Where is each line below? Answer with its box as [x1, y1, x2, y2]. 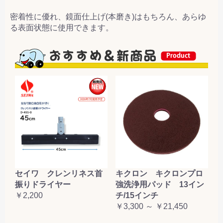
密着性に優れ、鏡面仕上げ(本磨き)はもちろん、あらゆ [10, 12, 206, 21]
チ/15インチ [115, 191, 158, 200]
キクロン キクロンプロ [115, 169, 203, 178]
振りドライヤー [15, 180, 71, 189]
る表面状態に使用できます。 [10, 23, 113, 32]
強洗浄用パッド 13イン [115, 180, 204, 189]
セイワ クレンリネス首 [15, 169, 103, 178]
